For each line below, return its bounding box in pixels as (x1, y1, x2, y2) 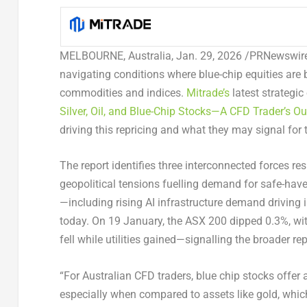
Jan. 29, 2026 (175, 49, 242, 62)
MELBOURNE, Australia (59, 49, 171, 62)
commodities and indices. (59, 86, 186, 99)
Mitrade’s (186, 86, 230, 99)
